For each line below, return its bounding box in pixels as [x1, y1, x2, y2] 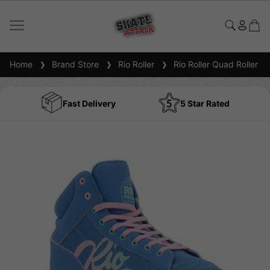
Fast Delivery [62, 98, 116, 108]
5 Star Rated [180, 98, 230, 108]
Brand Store [47, 59, 99, 69]
